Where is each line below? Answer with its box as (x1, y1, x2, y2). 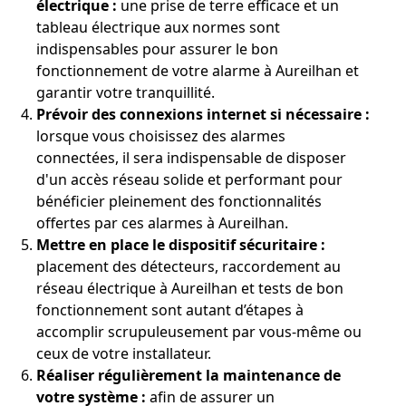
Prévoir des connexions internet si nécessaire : (36, 104, 370, 125)
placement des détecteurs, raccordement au (36, 256, 341, 277)
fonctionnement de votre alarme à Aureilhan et (36, 61, 359, 82)
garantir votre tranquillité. (36, 82, 215, 103)
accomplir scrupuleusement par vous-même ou (36, 322, 362, 343)
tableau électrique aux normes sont (36, 17, 280, 38)
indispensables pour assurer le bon (36, 39, 278, 60)
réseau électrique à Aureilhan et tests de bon (36, 278, 343, 299)
